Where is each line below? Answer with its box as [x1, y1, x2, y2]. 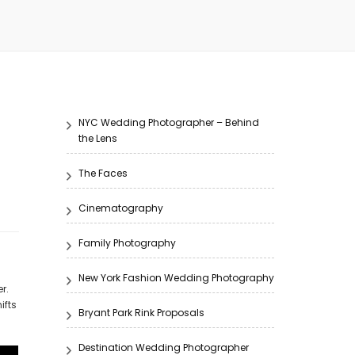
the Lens [78, 132, 117, 145]
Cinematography [78, 201, 163, 215]
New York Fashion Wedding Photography [78, 271, 274, 284]
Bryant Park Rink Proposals [78, 306, 204, 319]
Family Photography [78, 236, 176, 250]
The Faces [78, 166, 128, 180]
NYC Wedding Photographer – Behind [78, 116, 259, 129]
